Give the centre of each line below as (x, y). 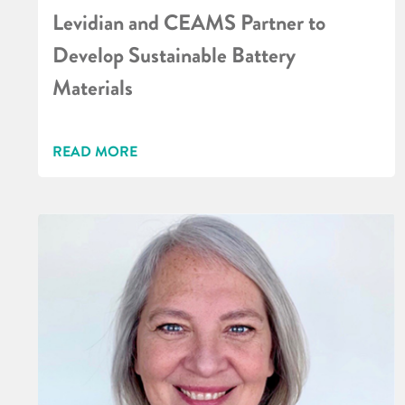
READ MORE (95, 152)
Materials (93, 89)
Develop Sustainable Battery (174, 56)
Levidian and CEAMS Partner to (189, 24)
